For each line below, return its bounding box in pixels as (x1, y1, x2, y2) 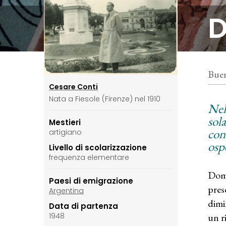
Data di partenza (49, 201, 118, 212)
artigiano (49, 127, 82, 138)
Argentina (49, 186, 84, 196)
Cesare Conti (49, 82, 98, 92)
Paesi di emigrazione (49, 176, 133, 187)
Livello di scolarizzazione (49, 142, 147, 153)
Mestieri (49, 117, 81, 128)
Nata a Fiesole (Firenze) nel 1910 (49, 94, 160, 104)
